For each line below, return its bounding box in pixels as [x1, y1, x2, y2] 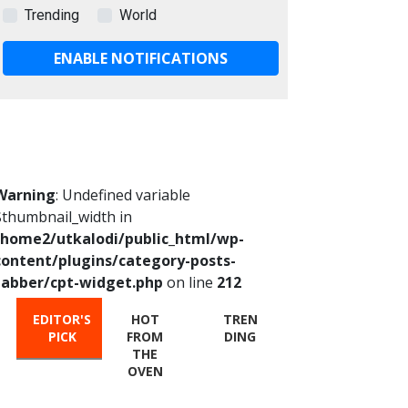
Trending [25, 5, 79, 24]
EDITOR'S [33, 310, 92, 328]
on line [163, 271, 217, 292]
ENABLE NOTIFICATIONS [54, 47, 228, 68]
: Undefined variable [56, 184, 190, 205]
